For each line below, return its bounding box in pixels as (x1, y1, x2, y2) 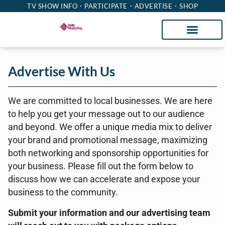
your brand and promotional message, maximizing (8, 135, 207, 145)
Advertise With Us (8, 64, 115, 79)
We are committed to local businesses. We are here (8, 96, 212, 106)
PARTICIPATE (84, 2, 128, 10)
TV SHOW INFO (27, 2, 77, 10)
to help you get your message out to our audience (8, 109, 204, 119)
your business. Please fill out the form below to (8, 161, 193, 171)
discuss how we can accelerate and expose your (8, 174, 200, 184)
